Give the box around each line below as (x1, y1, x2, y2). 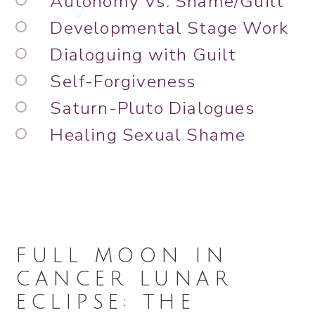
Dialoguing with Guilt (50, 43, 237, 67)
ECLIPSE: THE (15, 292, 195, 314)
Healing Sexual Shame (50, 123, 246, 148)
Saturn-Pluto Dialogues (50, 96, 255, 121)
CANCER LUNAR (15, 269, 233, 290)
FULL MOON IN (15, 245, 229, 267)
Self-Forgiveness (50, 70, 196, 94)
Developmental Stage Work (50, 16, 289, 41)
